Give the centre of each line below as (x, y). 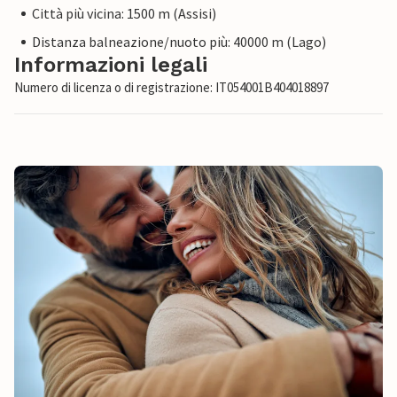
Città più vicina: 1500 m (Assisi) (124, 13)
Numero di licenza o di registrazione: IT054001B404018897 (171, 87)
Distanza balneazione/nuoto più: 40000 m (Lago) (179, 42)
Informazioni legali (111, 65)
